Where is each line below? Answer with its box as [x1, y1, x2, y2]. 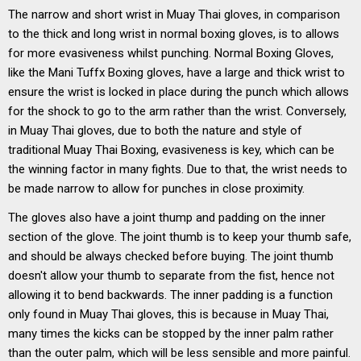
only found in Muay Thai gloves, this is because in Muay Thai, [8, 307, 329, 322]
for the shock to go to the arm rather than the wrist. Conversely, [8, 104, 346, 119]
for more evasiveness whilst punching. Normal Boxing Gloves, [8, 46, 334, 61]
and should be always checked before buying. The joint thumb [8, 249, 334, 264]
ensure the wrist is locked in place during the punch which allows [8, 85, 349, 100]
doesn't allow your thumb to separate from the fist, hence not [8, 268, 334, 284]
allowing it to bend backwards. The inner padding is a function [8, 288, 333, 303]
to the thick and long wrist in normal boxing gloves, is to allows [8, 27, 339, 42]
